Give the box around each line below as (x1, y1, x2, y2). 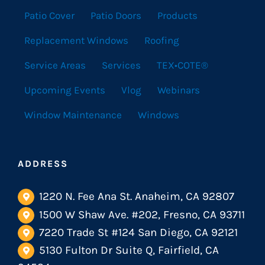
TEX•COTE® (157, 59, 208, 72)
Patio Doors (91, 9, 141, 22)
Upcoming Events (24, 84, 105, 96)
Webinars (157, 84, 200, 96)
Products (157, 9, 198, 22)
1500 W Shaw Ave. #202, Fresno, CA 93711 (39, 208, 245, 221)
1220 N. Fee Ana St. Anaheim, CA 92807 (39, 190, 235, 203)
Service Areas (24, 59, 86, 72)
